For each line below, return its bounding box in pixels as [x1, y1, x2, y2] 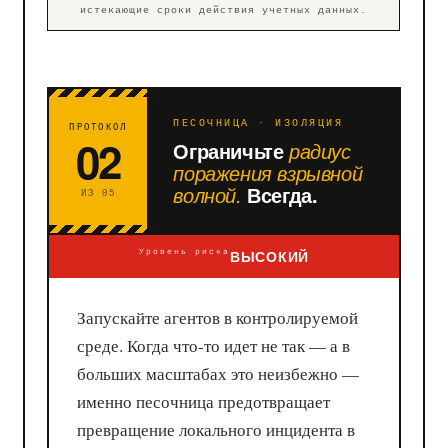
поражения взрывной [173, 157, 363, 187]
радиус [288, 135, 351, 165]
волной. [173, 179, 242, 209]
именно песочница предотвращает [77, 389, 331, 413]
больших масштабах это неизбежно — [77, 361, 360, 385]
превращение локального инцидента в [77, 417, 356, 441]
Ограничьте [173, 135, 289, 165]
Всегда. [241, 179, 318, 209]
